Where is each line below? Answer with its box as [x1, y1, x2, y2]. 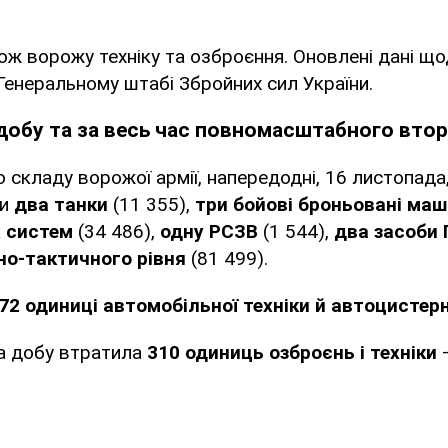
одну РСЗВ [160, 220, 263, 244]
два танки [9, 193, 113, 217]
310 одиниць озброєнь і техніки [147, 341, 442, 365]
